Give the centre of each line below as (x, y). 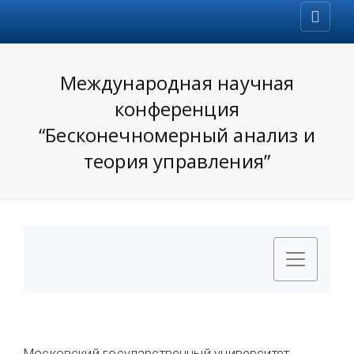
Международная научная (177, 83)
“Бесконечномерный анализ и (177, 135)
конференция (177, 109)
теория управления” (177, 161)
